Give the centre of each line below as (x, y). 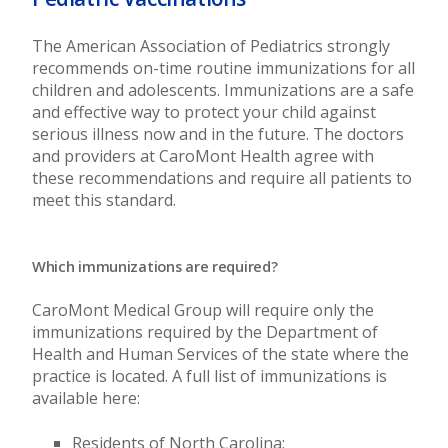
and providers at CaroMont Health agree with (203, 156)
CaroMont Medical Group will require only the (203, 310)
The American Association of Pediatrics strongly (211, 46)
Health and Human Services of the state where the (220, 354)
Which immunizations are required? (155, 266)
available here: (86, 398)
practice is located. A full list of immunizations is (209, 376)
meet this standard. (104, 200)
